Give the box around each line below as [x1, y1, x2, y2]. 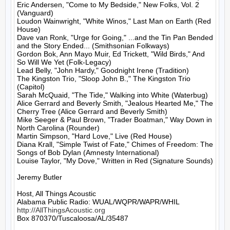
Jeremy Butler [17, 173, 62, 181]
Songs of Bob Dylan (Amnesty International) [17, 148, 159, 157]
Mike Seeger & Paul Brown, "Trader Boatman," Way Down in [17, 116, 212, 124]
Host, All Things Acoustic [17, 189, 96, 198]
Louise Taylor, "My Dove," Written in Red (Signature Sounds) [17, 157, 213, 165]
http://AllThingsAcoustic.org [17, 206, 105, 214]
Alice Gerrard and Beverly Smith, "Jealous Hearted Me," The [17, 99, 213, 107]
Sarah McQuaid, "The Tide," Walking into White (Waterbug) [17, 91, 208, 99]
